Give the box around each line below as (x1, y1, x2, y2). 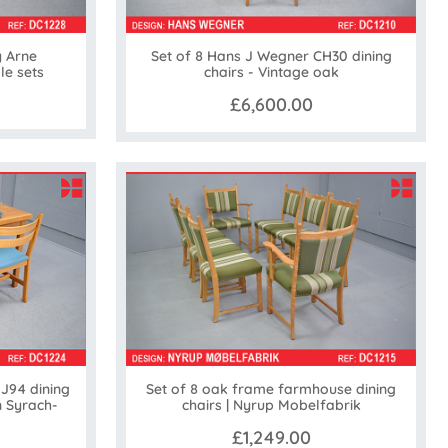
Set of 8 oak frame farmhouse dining (146, 379, 396, 398)
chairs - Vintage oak (203, 63, 339, 82)
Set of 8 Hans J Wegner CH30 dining (150, 47, 392, 66)
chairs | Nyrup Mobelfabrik (181, 395, 361, 414)
